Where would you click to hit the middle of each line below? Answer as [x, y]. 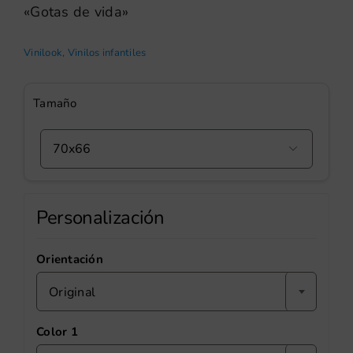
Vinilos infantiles [107, 53]
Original [72, 293]
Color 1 [57, 332]
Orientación [70, 260]
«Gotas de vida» [76, 12]
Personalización [100, 218]
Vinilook [43, 53]
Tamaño [55, 104]
